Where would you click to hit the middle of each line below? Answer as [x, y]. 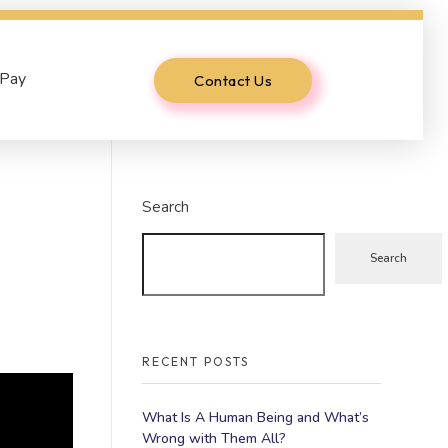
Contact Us [233, 80]
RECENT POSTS [195, 361]
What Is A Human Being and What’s [255, 417]
